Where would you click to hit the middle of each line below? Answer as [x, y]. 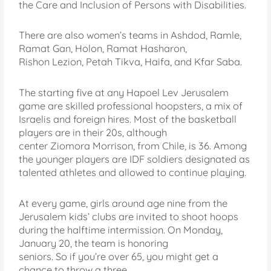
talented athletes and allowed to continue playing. [133, 173]
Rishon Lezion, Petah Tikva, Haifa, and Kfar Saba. [131, 62]
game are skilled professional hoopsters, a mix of [131, 106]
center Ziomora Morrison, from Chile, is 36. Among [133, 146]
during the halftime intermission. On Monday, [121, 230]
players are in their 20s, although [93, 133]
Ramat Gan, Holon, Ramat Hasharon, [103, 49]
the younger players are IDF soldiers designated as [135, 159]
